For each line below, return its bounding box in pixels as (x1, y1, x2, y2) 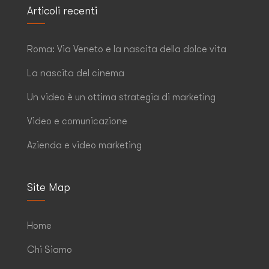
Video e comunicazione (27, 115, 127, 127)
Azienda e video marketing (27, 139, 142, 151)
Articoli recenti (27, 4, 97, 17)
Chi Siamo (27, 244, 72, 255)
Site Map (27, 181, 70, 193)
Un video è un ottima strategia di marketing (27, 91, 216, 103)
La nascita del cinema (27, 67, 124, 79)
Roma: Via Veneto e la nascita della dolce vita (27, 43, 226, 55)
